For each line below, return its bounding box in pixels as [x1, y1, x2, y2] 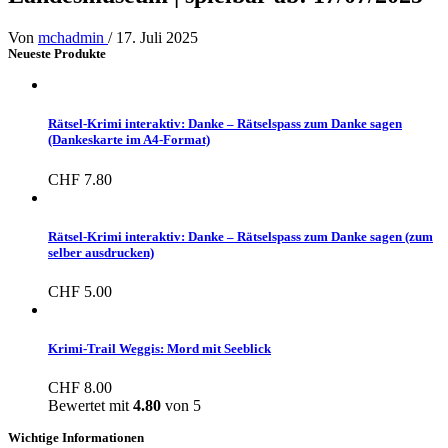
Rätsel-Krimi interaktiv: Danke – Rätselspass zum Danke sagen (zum [48, 228, 433, 244]
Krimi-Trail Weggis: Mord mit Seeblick [48, 341, 271, 357]
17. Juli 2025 [116, 29, 198, 47]
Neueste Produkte [8, 46, 106, 62]
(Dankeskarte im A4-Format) [48, 132, 210, 148]
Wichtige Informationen [8, 430, 144, 446]
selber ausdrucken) [48, 244, 154, 260]
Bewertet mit [48, 397, 133, 415]
